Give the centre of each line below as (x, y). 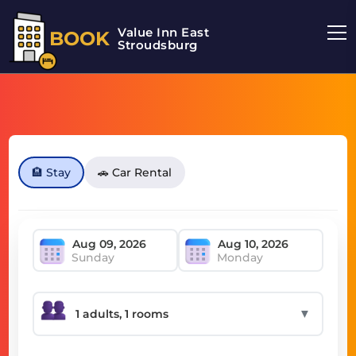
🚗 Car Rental (135, 172)
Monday (240, 257)
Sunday (93, 257)
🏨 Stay (52, 172)
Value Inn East (163, 32)
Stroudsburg (158, 45)
